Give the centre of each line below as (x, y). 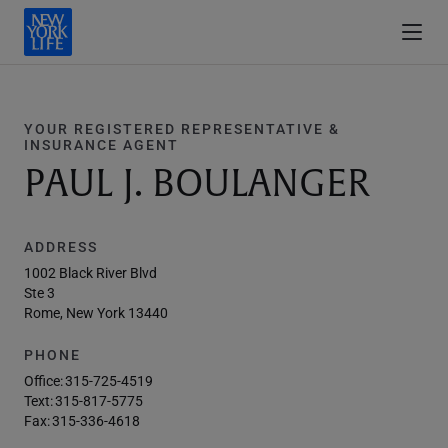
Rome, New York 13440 (96, 312)
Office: (43, 380)
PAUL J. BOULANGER (197, 184)
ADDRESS (61, 246)
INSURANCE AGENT (101, 144)
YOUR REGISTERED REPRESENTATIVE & (182, 128)
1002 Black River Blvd (90, 272)
